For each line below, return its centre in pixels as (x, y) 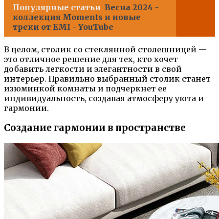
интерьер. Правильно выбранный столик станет (107, 79)
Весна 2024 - (132, 8)
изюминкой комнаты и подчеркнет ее (85, 89)
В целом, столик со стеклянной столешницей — (105, 50)
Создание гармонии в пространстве (95, 128)
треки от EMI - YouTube (63, 27)
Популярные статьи (57, 8)
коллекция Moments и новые (77, 17)
